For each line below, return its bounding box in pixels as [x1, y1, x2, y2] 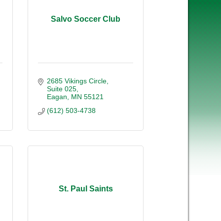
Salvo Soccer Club [51, 15, 120, 24]
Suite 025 [46, 84, 76, 93]
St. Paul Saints [58, 184, 113, 193]
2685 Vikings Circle [46, 76, 107, 85]
